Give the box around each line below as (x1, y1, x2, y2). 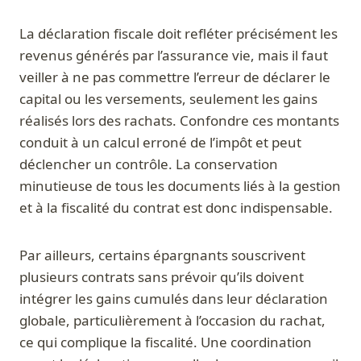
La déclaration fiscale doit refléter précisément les (19, 24, 338, 44)
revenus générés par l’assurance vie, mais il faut (19, 46, 328, 65)
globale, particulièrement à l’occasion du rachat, (19, 311, 326, 330)
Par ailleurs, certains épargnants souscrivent (19, 246, 305, 265)
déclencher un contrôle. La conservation (19, 155, 278, 174)
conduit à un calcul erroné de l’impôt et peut (19, 133, 301, 152)
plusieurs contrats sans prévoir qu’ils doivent (19, 268, 304, 287)
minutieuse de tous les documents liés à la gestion (19, 176, 341, 196)
